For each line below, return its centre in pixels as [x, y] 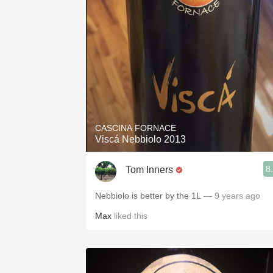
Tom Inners [149, 169]
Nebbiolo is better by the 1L [148, 196]
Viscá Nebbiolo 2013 [140, 139]
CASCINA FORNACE [136, 128]
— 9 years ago [231, 196]
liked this [129, 216]
